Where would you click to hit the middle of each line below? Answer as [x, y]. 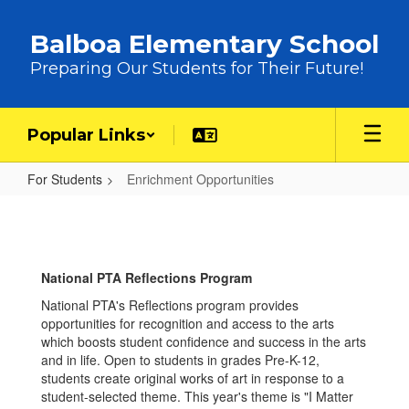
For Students [65, 179]
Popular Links [86, 135]
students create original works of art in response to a [193, 378]
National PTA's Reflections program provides [170, 305]
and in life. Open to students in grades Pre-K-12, [180, 360]
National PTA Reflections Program [147, 278]
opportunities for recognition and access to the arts [188, 323]
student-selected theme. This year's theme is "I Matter [197, 396]
